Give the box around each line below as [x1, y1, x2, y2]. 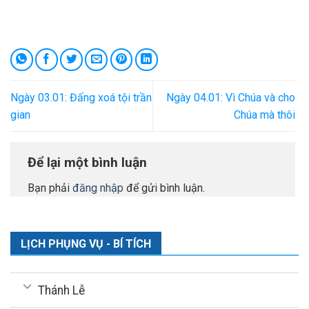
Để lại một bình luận [28, 154, 147, 170]
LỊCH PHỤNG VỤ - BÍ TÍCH [20, 237, 151, 251]
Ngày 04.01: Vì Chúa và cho [166, 90, 295, 104]
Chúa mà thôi [234, 108, 295, 121]
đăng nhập [72, 181, 123, 195]
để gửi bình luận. [123, 181, 205, 195]
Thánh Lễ [38, 283, 86, 297]
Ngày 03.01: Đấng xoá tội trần [10, 90, 152, 104]
